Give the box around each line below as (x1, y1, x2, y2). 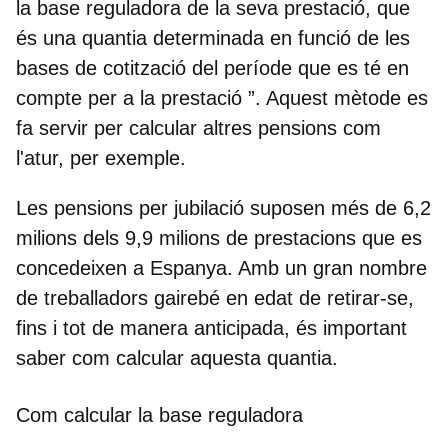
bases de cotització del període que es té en (16, 56, 409, 79)
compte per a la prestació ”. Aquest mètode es (16, 86, 428, 109)
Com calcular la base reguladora (16, 403, 303, 426)
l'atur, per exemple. (16, 146, 186, 169)
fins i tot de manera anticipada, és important (16, 316, 407, 339)
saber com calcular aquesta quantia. (16, 346, 338, 369)
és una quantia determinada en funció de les (16, 26, 410, 49)
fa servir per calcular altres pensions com (16, 116, 381, 139)
